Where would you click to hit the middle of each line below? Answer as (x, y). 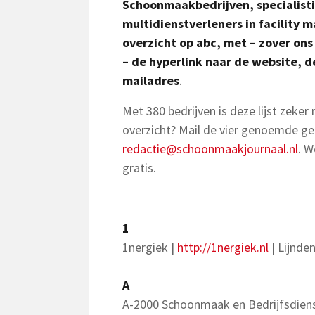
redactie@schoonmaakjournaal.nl (210, 149)
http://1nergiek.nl (224, 247)
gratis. (139, 168)
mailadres (151, 81)
